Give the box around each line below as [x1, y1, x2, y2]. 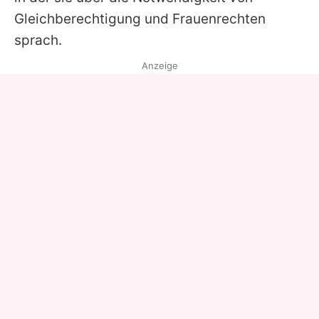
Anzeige [141, 60, 178, 72]
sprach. [14, 32, 62, 49]
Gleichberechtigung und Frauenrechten [14, 11, 266, 28]
